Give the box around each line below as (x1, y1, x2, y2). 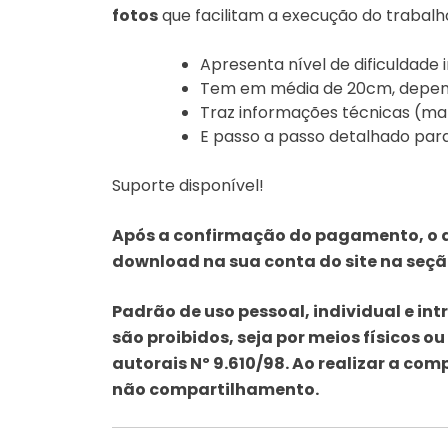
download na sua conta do (112, 250, 345, 273)
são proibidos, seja (112, 326, 276, 349)
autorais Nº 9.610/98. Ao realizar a (112, 352, 403, 375)
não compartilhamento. (112, 378, 319, 401)
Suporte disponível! (112, 174, 264, 197)
